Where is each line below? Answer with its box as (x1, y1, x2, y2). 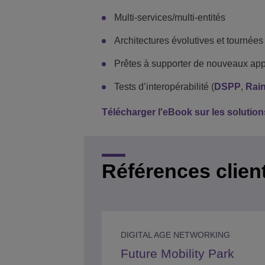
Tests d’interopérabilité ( (114, 82, 214, 92)
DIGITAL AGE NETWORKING (121, 230, 230, 240)
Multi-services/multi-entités (114, 12, 228, 23)
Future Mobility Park (121, 247, 234, 261)
